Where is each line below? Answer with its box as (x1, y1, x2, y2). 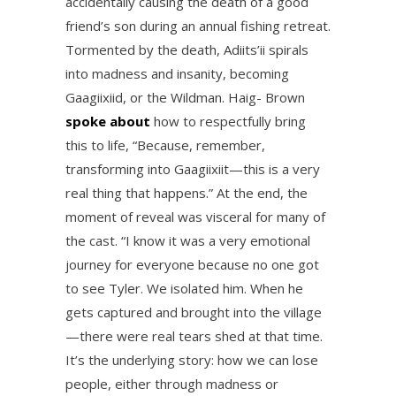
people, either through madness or (65, 375, 278, 392)
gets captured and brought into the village (65, 303, 322, 321)
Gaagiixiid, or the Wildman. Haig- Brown (65, 88, 305, 106)
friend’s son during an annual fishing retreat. (65, 17, 331, 34)
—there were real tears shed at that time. (65, 327, 323, 345)
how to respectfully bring (150, 112, 306, 130)
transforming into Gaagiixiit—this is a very (65, 160, 320, 178)
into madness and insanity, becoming (65, 65, 289, 82)
